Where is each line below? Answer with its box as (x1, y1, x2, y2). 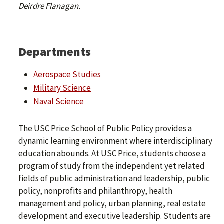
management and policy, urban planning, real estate (18, 198, 206, 209)
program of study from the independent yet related (18, 160, 205, 172)
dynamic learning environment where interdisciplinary (18, 135, 212, 147)
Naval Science (33, 95, 84, 107)
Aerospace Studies (33, 68, 101, 80)
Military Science (33, 82, 91, 93)
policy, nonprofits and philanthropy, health (18, 185, 172, 197)
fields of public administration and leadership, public (18, 173, 210, 184)
